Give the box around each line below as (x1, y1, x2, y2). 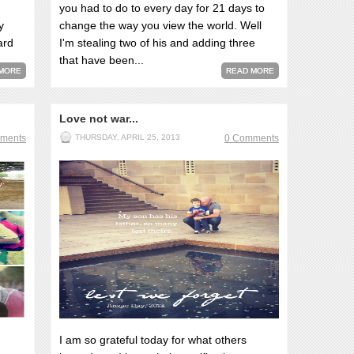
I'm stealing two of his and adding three (59, 36, 255, 49)
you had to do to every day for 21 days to (59, 2, 265, 14)
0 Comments (224, 133, 279, 144)
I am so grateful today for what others (59, 333, 247, 346)
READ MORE (226, 66, 274, 75)
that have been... (59, 54, 144, 66)
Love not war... (59, 112, 138, 125)
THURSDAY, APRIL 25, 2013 (75, 133, 180, 141)
